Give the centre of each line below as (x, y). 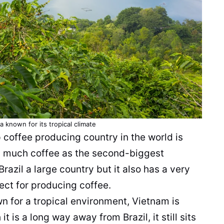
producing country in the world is (108, 137)
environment (99, 201)
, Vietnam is (153, 201)
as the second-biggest (112, 153)
